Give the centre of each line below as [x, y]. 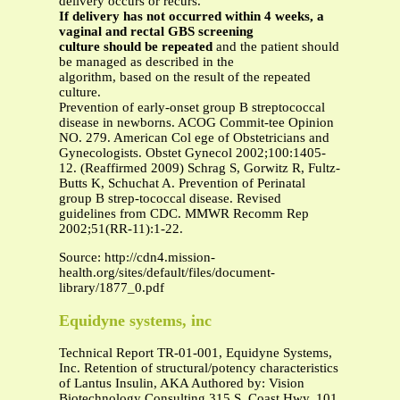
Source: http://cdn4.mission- [137, 258]
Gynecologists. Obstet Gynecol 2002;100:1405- [192, 153]
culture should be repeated [136, 47]
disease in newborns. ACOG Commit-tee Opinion [196, 123]
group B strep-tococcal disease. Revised [170, 199]
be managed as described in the [146, 62]
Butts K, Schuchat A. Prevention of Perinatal [182, 183]
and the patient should [276, 47]
